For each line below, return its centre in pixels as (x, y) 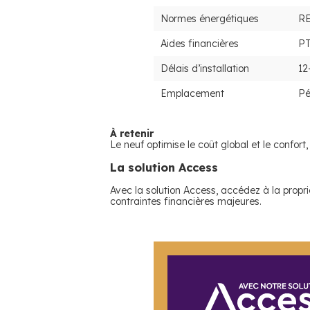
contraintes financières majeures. (186, 201)
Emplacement (192, 93)
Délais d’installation (205, 69)
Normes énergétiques (210, 19)
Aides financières (200, 44)
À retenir (132, 134)
